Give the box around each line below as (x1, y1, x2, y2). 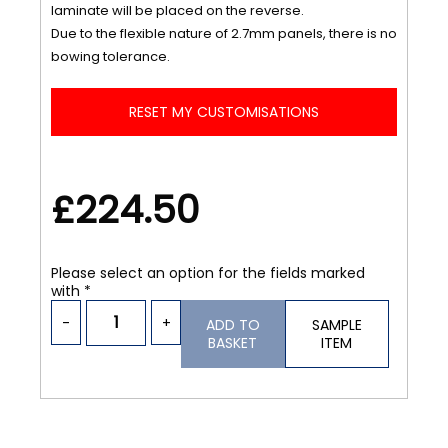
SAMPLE (311, 315, 362, 335)
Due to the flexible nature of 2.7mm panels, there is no (51, 24, 397, 43)
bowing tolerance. (51, 47, 170, 66)
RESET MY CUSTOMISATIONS (129, 102, 319, 122)
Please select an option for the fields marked (51, 263, 365, 283)
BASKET (208, 333, 258, 353)
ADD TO (205, 315, 260, 335)
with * (51, 281, 91, 301)
